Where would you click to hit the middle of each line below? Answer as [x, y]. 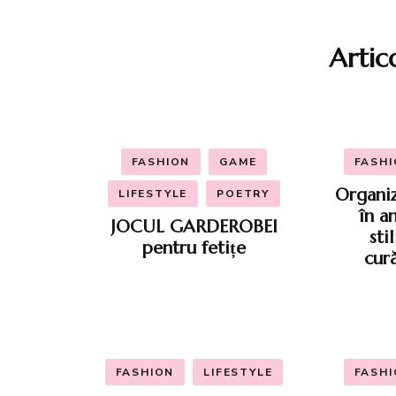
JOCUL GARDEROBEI [194, 226]
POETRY [243, 193]
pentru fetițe [194, 247]
